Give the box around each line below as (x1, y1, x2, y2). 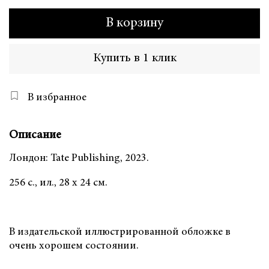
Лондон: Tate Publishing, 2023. (9, 153, 149, 164)
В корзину (105, 16, 164, 30)
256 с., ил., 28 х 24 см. (9, 177, 107, 189)
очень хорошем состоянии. (9, 240, 139, 252)
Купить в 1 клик (92, 52, 177, 65)
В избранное (28, 92, 86, 103)
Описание (9, 129, 61, 142)
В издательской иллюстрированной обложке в (9, 226, 231, 238)
